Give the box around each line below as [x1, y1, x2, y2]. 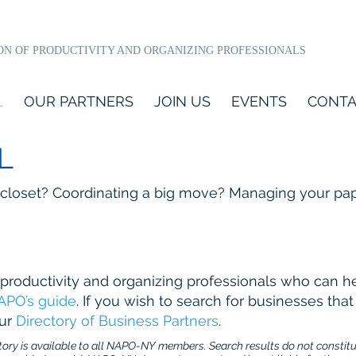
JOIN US [154, 93, 211, 110]
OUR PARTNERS [24, 93, 133, 110]
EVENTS [231, 93, 287, 110]
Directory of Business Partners [16, 312, 219, 329]
